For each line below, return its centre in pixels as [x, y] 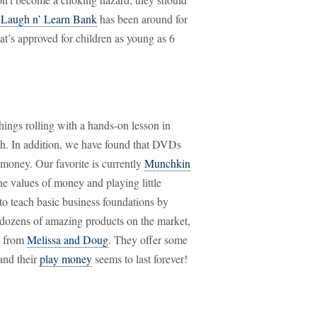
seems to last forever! [140, 259]
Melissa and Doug [68, 240]
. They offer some [148, 240]
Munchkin [167, 163]
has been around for [142, 19]
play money [66, 259]
